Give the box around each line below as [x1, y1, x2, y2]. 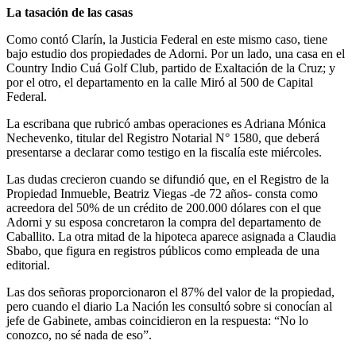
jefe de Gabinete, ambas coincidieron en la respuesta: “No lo [6, 314, 308, 328]
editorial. [6, 258, 50, 273]
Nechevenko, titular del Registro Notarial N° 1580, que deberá [6, 131, 319, 145]
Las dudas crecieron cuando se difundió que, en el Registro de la [6, 172, 329, 187]
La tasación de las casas [6, 6, 133, 20]
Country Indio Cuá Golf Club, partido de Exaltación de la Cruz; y [6, 61, 335, 75]
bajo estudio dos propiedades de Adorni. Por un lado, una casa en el [6, 47, 345, 61]
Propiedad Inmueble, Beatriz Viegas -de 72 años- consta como [6, 187, 318, 201]
